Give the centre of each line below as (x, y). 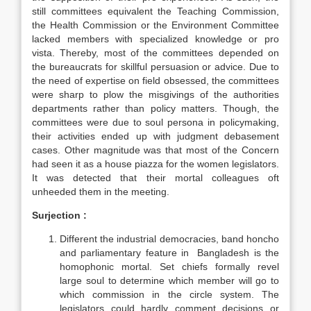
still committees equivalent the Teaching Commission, (155, 11)
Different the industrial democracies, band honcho (169, 239)
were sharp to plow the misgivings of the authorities (155, 94)
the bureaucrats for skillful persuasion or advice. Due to (155, 67)
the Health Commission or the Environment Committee (155, 25)
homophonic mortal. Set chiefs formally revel (169, 267)
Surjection (56, 215)
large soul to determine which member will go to (169, 280)
